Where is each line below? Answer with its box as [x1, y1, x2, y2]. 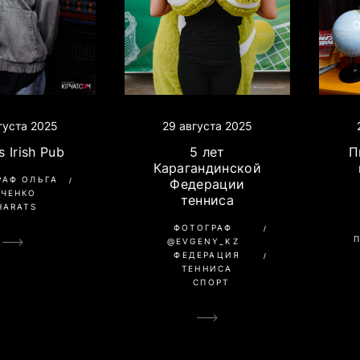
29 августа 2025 [162, 118, 252, 133]
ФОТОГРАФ [173, 222, 233, 232]
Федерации [170, 175, 245, 192]
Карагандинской [153, 159, 261, 176]
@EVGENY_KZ [166, 235, 239, 246]
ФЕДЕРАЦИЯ [174, 249, 241, 260]
